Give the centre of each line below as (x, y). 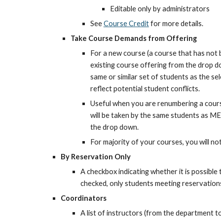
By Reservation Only (95, 157)
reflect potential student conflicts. (145, 89)
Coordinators (83, 198)
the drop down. (114, 127)
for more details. (176, 23)
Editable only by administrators (160, 9)
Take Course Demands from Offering (133, 38)
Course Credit (126, 23)
